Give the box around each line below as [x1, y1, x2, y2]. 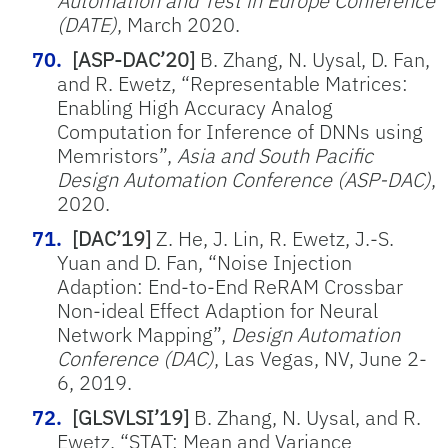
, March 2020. [117, 11, 240, 38]
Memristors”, [57, 142, 177, 169]
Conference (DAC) [57, 345, 214, 372]
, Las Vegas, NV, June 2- [214, 345, 427, 372]
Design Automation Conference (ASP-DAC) [57, 166, 431, 193]
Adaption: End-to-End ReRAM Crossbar [57, 273, 403, 300]
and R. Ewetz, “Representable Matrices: [57, 70, 408, 97]
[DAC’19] [72, 225, 151, 252]
